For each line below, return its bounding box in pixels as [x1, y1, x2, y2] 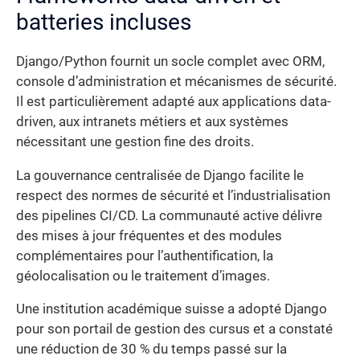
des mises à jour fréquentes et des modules [16, 227, 282, 243]
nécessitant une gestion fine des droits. [16, 134, 254, 150]
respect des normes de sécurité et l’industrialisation [16, 187, 330, 203]
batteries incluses [16, 9, 191, 36]
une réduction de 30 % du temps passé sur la [16, 342, 287, 358]
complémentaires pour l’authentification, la [16, 247, 273, 264]
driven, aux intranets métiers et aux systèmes [16, 114, 288, 130]
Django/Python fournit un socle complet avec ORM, [16, 54, 325, 70]
